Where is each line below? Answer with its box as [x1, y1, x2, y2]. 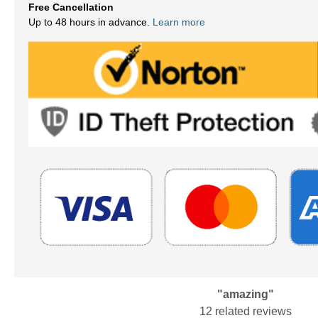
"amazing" [217, 288, 274, 301]
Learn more [153, 16, 205, 28]
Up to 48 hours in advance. [28, 16, 153, 28]
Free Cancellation [28, 1, 114, 13]
